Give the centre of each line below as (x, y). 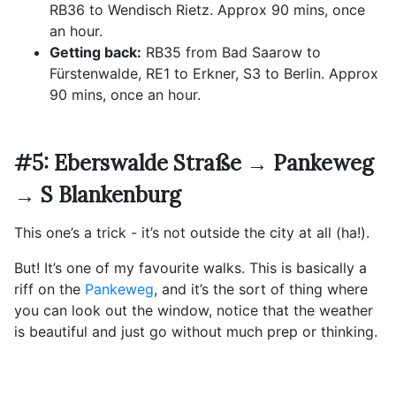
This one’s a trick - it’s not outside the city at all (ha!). (192, 233)
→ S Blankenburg (98, 195)
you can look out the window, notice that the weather (194, 311)
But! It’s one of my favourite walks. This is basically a (190, 268)
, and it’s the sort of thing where (261, 289)
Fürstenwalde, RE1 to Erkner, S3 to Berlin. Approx (214, 74)
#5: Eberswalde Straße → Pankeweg (194, 164)
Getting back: (95, 53)
